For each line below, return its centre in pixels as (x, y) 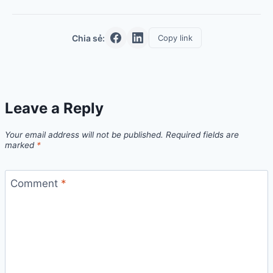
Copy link (175, 38)
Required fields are (202, 134)
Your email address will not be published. (84, 134)
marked (21, 145)
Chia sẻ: (88, 38)
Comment (35, 184)
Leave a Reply (54, 108)
